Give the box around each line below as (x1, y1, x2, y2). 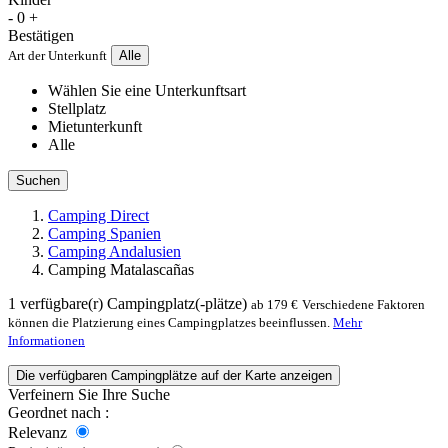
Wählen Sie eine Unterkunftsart (48, 82, 246, 100)
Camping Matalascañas (48, 261, 194, 279)
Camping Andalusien (48, 243, 181, 261)
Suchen (16, 173, 60, 189)
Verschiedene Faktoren (302, 297, 425, 313)
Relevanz (8, 424, 71, 442)
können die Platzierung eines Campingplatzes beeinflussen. (8, 315, 333, 331)
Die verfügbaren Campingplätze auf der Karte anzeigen (39, 368, 332, 384)
